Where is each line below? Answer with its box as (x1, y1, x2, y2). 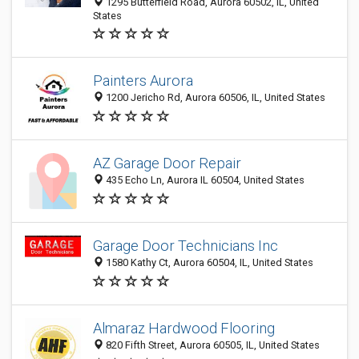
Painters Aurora (93, 72, 193, 90)
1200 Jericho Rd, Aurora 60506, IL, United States (103, 91, 325, 104)
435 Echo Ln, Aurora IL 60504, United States (103, 174, 305, 187)
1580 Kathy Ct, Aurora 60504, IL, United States (103, 256, 313, 269)
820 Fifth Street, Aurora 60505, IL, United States (103, 339, 320, 352)
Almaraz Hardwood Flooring (93, 320, 275, 337)
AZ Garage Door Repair (93, 155, 241, 172)
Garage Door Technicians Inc (93, 237, 278, 255)
